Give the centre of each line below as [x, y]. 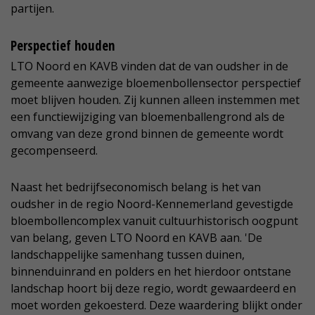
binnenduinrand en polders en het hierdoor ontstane [151, 272]
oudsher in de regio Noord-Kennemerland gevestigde [152, 204]
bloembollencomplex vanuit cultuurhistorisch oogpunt [154, 221]
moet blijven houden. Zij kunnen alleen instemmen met [155, 100]
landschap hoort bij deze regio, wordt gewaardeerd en [153, 289]
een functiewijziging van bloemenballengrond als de [148, 117]
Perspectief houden [63, 46]
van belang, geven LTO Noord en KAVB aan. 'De [136, 238]
